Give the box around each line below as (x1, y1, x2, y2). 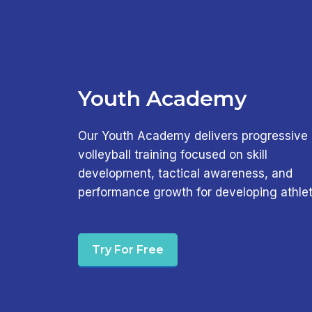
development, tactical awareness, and (78, 166, 292, 181)
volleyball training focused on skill (78, 148, 267, 162)
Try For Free (92, 242, 164, 256)
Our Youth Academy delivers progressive (78, 129, 308, 143)
